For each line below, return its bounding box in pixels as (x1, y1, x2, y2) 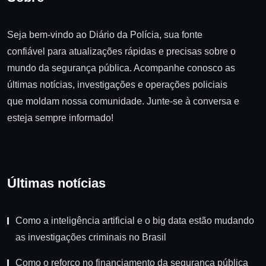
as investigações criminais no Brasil (15, 232, 166, 243)
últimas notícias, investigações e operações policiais (7, 79, 227, 90)
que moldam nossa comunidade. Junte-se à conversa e (7, 96, 239, 106)
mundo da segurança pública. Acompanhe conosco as (7, 62, 235, 73)
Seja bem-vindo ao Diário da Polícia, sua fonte (7, 29, 202, 40)
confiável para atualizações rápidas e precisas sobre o (7, 46, 236, 56)
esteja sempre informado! (7, 112, 113, 123)
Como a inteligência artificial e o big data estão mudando (15, 216, 254, 226)
